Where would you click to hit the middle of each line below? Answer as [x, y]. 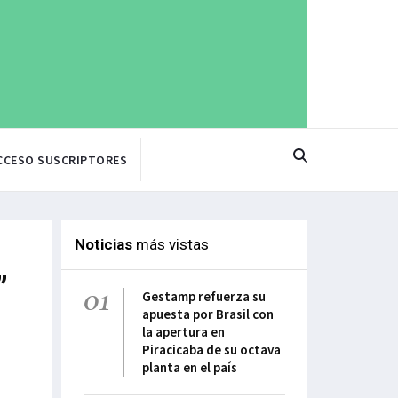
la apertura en [183, 332]
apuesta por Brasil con [208, 314]
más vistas [170, 245]
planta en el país [190, 368]
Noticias [103, 245]
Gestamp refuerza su [204, 297]
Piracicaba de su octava [211, 350]
